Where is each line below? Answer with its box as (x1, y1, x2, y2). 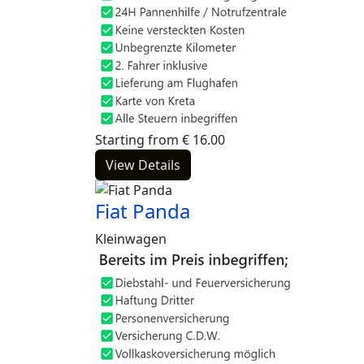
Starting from (95, 131, 179, 149)
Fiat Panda (95, 197, 190, 224)
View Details (106, 156, 180, 174)
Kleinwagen (95, 230, 167, 248)
